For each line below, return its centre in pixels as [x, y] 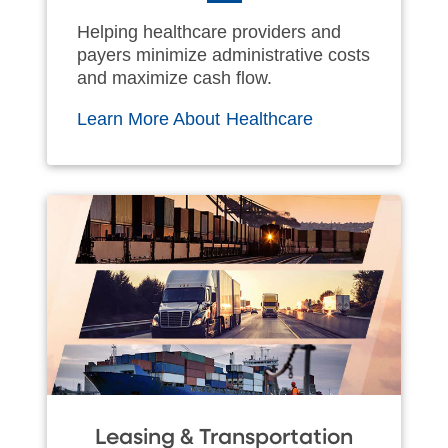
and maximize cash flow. [174, 77]
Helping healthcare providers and [209, 31]
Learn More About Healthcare [197, 118]
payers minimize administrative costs [223, 54]
